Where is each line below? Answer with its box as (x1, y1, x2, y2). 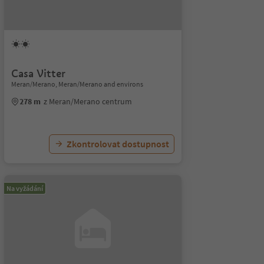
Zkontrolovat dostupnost (66, 138, 169, 150)
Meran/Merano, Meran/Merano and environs (11, 80, 143, 88)
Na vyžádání (6, 184, 43, 193)
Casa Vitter (11, 67, 65, 80)
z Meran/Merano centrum (43, 96, 132, 107)
